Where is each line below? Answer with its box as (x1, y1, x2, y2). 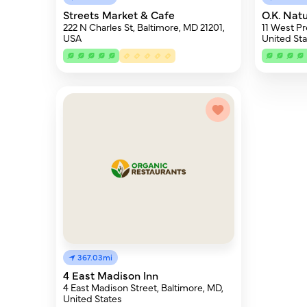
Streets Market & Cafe (63, 7, 175, 22)
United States (63, 291, 122, 305)
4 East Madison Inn (63, 267, 158, 282)
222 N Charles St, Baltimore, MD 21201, (63, 20, 225, 34)
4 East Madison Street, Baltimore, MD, (63, 280, 223, 294)
